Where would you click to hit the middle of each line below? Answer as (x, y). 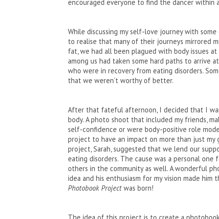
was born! (137, 188)
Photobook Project (95, 188)
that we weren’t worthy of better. (121, 81)
